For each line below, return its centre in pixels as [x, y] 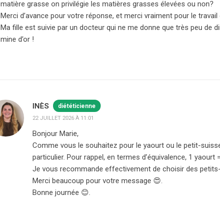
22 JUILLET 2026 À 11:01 [63, 118]
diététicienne [77, 106]
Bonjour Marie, [55, 134]
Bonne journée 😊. [61, 192]
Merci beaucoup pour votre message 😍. [97, 181]
